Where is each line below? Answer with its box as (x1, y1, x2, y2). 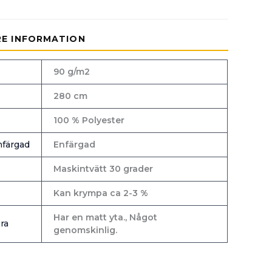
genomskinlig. (53, 224, 117, 236)
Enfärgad (53, 138, 95, 150)
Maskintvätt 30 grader (53, 163, 153, 174)
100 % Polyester (53, 114, 124, 126)
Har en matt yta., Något (53, 211, 157, 223)
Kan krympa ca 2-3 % (53, 187, 148, 199)
